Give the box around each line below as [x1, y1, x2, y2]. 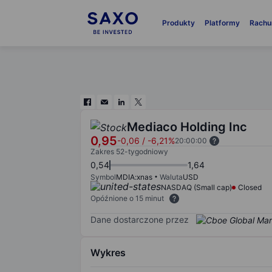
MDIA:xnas [116, 172, 152, 182]
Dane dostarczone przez [90, 214, 189, 225]
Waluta [160, 172, 183, 182]
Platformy [204, 18, 240, 27]
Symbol [90, 172, 116, 182]
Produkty [161, 18, 195, 27]
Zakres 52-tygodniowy [90, 147, 168, 156]
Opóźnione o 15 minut [90, 194, 164, 203]
